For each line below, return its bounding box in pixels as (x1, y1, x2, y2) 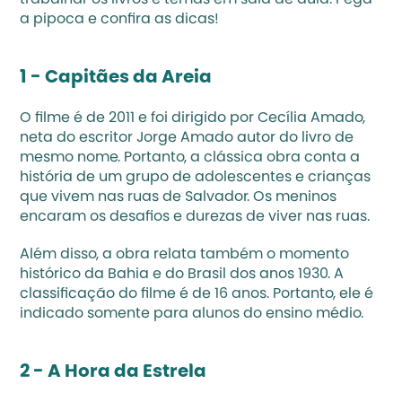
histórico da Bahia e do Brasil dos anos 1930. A (20, 267, 345, 282)
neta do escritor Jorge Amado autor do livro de (20, 131, 354, 145)
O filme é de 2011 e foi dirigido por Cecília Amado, (20, 111, 366, 126)
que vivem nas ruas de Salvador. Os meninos (20, 190, 337, 205)
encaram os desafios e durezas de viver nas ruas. (20, 210, 374, 224)
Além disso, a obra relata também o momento (20, 248, 350, 262)
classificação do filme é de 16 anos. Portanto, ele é (20, 287, 374, 301)
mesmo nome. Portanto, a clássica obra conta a (20, 151, 361, 165)
